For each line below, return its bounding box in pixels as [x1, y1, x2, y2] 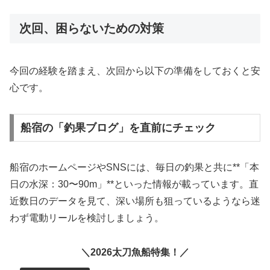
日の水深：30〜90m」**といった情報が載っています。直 [10, 178, 259, 189]
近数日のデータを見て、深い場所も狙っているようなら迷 [10, 195, 260, 206]
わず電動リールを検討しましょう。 [10, 212, 164, 223]
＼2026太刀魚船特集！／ [81, 246, 189, 257]
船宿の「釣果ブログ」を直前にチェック [20, 121, 216, 134]
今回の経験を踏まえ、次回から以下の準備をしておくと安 [10, 66, 260, 77]
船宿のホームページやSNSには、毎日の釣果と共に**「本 [10, 162, 259, 172]
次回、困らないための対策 [19, 21, 164, 35]
